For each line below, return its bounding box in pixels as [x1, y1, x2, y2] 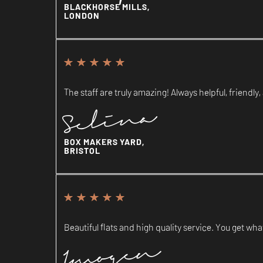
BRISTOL [63, 144, 100, 156]
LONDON [63, 9, 100, 21]
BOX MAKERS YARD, [63, 135, 145, 147]
